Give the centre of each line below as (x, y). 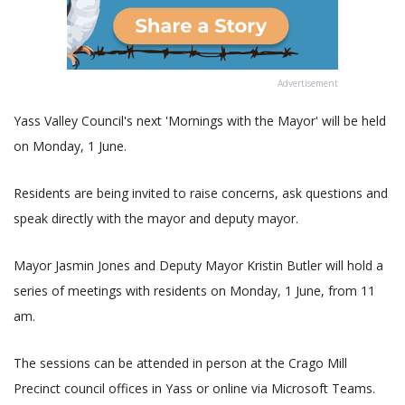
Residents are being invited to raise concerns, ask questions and (201, 193)
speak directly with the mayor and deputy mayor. (156, 218)
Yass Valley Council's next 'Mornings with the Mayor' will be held (200, 120)
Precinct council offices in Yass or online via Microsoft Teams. (194, 388)
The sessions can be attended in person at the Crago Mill (180, 363)
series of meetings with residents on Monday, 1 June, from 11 (194, 290)
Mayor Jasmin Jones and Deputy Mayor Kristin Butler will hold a (198, 265)
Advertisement (308, 83)
